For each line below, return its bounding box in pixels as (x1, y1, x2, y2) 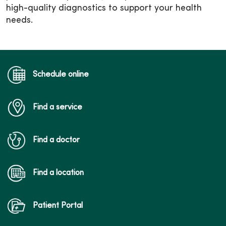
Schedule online (33, 71, 89, 79)
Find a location (33, 169, 84, 178)
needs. (6, 16, 33, 25)
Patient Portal (33, 202, 83, 210)
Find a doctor (33, 136, 80, 145)
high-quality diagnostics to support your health (6, 4, 202, 13)
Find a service (33, 103, 82, 112)
